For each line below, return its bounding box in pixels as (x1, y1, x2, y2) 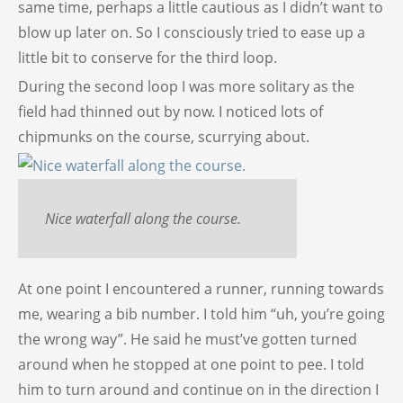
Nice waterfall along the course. (45, 208, 241, 228)
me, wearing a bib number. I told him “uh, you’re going (18, 303, 385, 324)
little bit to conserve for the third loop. (18, 47, 277, 67)
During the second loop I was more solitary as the (18, 76, 354, 96)
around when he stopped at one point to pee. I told (18, 354, 364, 374)
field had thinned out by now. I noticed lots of (18, 101, 323, 121)
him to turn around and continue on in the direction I (18, 379, 379, 399)
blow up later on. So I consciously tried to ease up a (18, 22, 365, 42)
